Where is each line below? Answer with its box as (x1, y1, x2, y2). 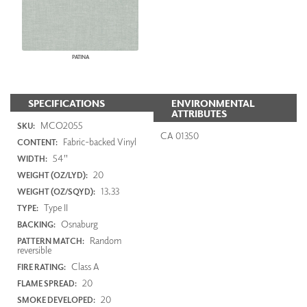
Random (88, 234, 122, 246)
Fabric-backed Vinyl (61, 135, 136, 147)
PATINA (71, 53, 89, 60)
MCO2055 (38, 119, 83, 131)
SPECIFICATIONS (28, 97, 105, 110)
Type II (42, 201, 68, 213)
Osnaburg (59, 217, 98, 230)
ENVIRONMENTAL (171, 97, 255, 110)
